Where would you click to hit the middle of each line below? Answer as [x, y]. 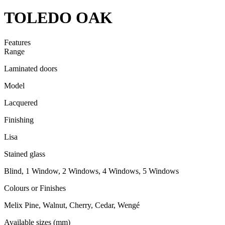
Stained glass [25, 154]
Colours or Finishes [35, 188]
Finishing [19, 120]
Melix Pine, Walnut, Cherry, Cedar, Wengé [72, 205]
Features [17, 42]
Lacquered [21, 102]
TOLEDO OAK [58, 18]
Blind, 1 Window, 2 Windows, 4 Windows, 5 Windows [91, 171]
